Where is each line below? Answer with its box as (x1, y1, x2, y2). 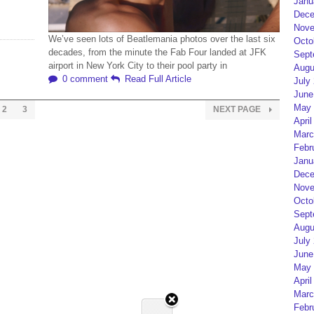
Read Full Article (125, 74, 191, 84)
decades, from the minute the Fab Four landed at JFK (48, 47, 266, 57)
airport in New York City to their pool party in (48, 60, 227, 71)
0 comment (62, 74, 108, 84)
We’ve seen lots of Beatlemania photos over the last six (48, 34, 275, 44)
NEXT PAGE (213, 104, 263, 114)
